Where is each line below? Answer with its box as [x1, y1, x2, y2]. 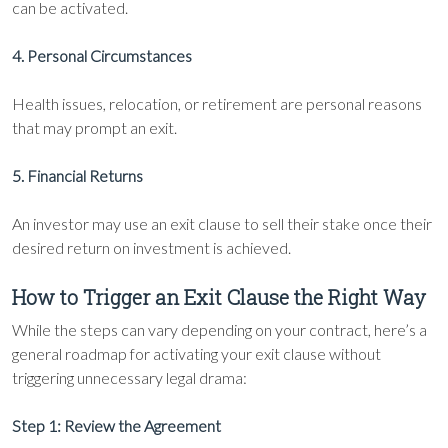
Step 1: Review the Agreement [12, 416, 221, 435]
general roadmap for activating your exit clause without [12, 344, 381, 363]
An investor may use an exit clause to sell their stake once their [12, 214, 432, 233]
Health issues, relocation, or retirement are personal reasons [12, 94, 422, 113]
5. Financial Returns [12, 166, 143, 185]
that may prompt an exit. [12, 118, 177, 137]
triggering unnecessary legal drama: [12, 368, 247, 387]
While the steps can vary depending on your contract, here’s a [12, 320, 427, 339]
